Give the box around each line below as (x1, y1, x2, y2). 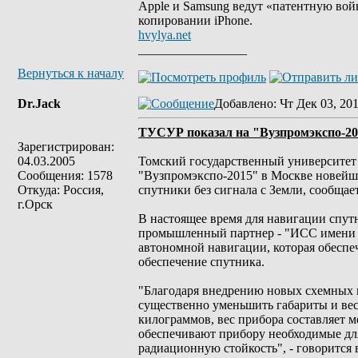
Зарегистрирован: (18, 140, 114, 153)
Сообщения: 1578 (18, 169, 113, 182)
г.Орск (18, 197, 53, 211)
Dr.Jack (18, 97, 61, 110)
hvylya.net (138, 28, 191, 42)
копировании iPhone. (138, 14, 253, 27)
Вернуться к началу (18, 66, 124, 80)
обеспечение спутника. (138, 255, 265, 268)
